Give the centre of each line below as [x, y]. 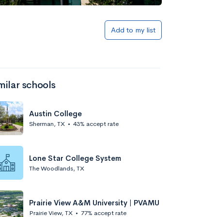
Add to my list [133, 30]
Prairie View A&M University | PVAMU [94, 202]
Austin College [55, 113]
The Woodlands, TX [57, 168]
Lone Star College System [75, 158]
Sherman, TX [47, 124]
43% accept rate [96, 124]
